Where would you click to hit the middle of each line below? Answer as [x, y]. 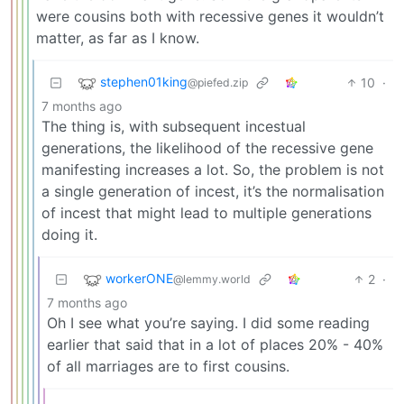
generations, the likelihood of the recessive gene [207, 147]
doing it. [69, 234]
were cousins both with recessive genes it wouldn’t [210, 16]
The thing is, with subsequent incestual [174, 126]
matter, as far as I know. [118, 37]
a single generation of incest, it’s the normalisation [213, 191]
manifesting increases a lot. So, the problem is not [213, 169]
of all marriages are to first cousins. [168, 366]
